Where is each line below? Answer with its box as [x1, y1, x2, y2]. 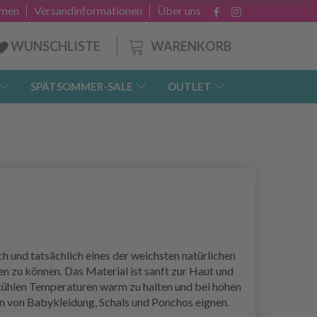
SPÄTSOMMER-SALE [30, 80, 133, 93]
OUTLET [168, 80, 212, 93]
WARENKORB [151, 38, 231, 54]
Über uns [157, 4, 201, 17]
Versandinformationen [34, 4, 142, 17]
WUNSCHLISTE [8, 38, 103, 54]
